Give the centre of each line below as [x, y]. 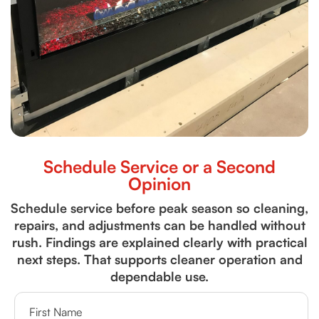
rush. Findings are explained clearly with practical [159, 242]
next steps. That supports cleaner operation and [159, 259]
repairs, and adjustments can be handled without [159, 225]
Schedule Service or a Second [159, 167]
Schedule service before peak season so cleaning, [159, 208]
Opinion [159, 184]
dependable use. [159, 276]
